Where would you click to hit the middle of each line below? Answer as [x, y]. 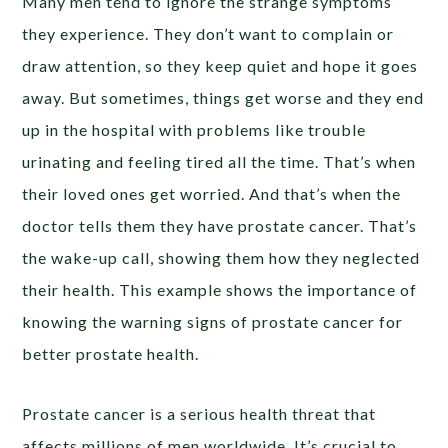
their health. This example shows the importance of [220, 289]
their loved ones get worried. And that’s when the [212, 193]
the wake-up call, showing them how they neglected [221, 257]
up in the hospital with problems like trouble [194, 129]
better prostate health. [111, 353]
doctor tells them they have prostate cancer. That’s [220, 225]
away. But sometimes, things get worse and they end [223, 97]
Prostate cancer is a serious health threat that [199, 413]
